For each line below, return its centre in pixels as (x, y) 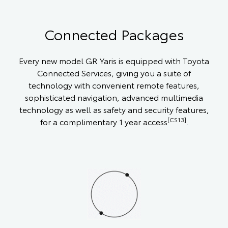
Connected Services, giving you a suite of (114, 72)
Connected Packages (114, 33)
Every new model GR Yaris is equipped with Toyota (114, 60)
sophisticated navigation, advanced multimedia (114, 97)
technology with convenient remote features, (114, 84)
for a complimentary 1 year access (104, 121)
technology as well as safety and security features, (114, 109)
